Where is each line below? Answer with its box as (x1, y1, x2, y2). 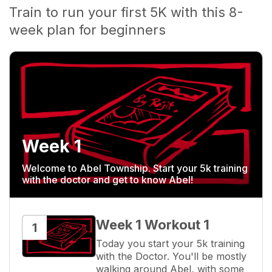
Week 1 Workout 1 (96, 217, 209, 233)
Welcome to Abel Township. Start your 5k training (22, 162, 248, 175)
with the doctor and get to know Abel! (22, 174, 193, 186)
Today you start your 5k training (96, 237, 245, 250)
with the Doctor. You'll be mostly (96, 250, 246, 263)
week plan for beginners (9, 21, 166, 38)
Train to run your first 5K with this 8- (9, 4, 243, 20)
